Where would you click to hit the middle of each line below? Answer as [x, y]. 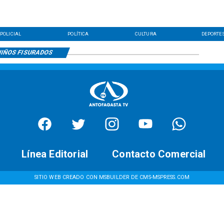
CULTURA [146, 33]
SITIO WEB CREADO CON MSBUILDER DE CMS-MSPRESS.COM [112, 177]
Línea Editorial [55, 154]
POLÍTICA [78, 33]
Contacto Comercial [159, 154]
